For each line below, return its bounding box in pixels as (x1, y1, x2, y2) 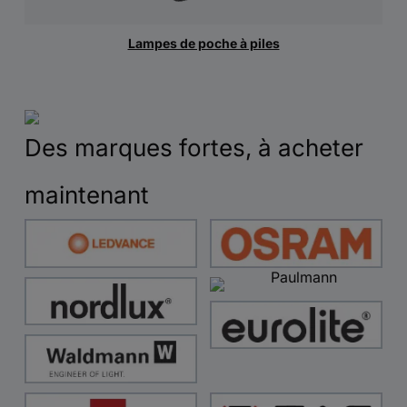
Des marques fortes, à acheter (25, 134, 363, 163)
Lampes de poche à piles (127, 35, 280, 52)
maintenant (25, 181, 149, 210)
